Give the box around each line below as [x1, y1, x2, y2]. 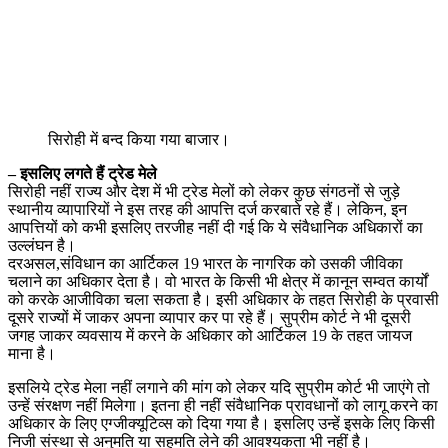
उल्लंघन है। [8, 236, 76, 254]
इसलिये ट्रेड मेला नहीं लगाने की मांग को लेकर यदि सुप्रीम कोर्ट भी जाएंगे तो [8, 378, 430, 396]
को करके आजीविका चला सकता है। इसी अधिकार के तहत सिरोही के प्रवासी [8, 290, 439, 308]
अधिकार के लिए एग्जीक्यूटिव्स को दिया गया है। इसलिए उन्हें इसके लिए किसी [8, 414, 435, 432]
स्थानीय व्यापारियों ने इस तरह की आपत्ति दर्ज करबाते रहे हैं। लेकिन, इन [8, 200, 407, 218]
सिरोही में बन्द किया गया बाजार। [48, 130, 230, 148]
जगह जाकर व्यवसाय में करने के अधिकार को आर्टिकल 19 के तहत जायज [8, 326, 412, 344]
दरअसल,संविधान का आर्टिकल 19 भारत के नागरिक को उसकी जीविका [8, 254, 403, 272]
